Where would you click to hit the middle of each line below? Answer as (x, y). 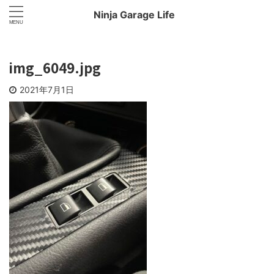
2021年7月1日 (47, 90)
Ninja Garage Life (134, 15)
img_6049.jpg (55, 67)
